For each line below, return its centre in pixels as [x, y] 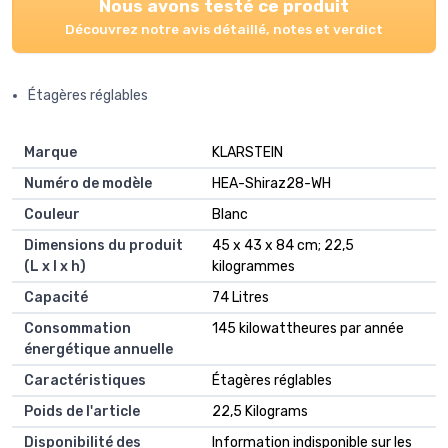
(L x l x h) [55, 266]
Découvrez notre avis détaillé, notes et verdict [224, 28]
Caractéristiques [85, 380]
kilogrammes [253, 266]
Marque [50, 152]
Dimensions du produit [103, 245]
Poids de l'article [82, 411]
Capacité [56, 297]
